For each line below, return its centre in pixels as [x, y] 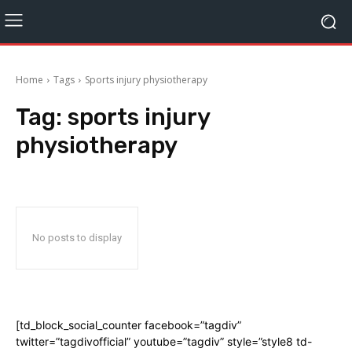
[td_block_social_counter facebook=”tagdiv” [128, 325]
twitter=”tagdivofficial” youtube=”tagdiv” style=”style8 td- [164, 341]
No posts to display [77, 238]
